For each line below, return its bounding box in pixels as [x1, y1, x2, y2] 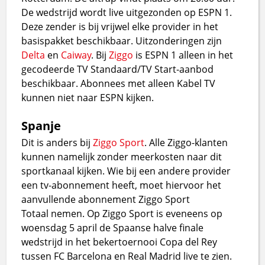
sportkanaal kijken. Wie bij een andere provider [21, 164, 231, 177]
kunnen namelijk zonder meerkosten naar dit [21, 150, 222, 163]
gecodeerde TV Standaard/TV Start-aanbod [21, 62, 214, 76]
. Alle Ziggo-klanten [144, 135, 228, 149]
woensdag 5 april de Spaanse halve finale [21, 221, 204, 234]
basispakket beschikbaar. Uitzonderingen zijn [21, 34, 222, 47]
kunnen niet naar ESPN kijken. [21, 91, 154, 104]
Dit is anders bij [21, 135, 93, 149]
